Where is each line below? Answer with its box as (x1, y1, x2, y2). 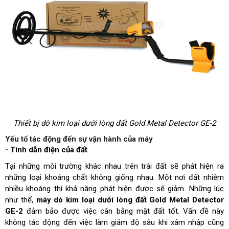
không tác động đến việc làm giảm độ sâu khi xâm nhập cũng (5, 218, 224, 227)
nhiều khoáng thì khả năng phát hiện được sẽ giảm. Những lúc (5, 184, 224, 194)
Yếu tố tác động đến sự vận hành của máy (5, 134, 153, 144)
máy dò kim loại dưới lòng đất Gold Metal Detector (36, 195, 224, 205)
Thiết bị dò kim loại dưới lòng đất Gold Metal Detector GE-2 (13, 119, 216, 128)
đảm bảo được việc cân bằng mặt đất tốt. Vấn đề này (23, 207, 224, 216)
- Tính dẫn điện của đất (5, 145, 87, 155)
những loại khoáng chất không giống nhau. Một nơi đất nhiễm (5, 173, 224, 182)
